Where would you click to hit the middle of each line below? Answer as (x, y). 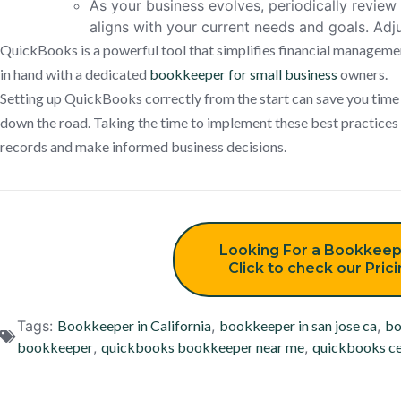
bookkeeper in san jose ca (298, 325)
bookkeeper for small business (243, 74)
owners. (363, 74)
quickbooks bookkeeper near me (203, 347)
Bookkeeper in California (134, 325)
